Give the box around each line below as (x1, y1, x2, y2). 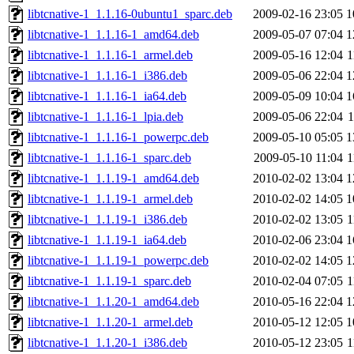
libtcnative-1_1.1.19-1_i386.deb (28, 213, 187, 227)
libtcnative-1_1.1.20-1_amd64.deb (28, 295, 199, 309)
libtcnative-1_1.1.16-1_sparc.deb (28, 151, 191, 165)
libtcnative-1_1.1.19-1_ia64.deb (28, 233, 186, 247)
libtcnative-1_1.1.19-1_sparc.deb (28, 274, 191, 288)
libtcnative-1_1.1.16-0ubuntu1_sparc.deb (28, 7, 232, 21)
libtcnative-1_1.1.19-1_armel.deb (28, 192, 193, 206)
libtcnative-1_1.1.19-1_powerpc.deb (28, 254, 209, 268)
